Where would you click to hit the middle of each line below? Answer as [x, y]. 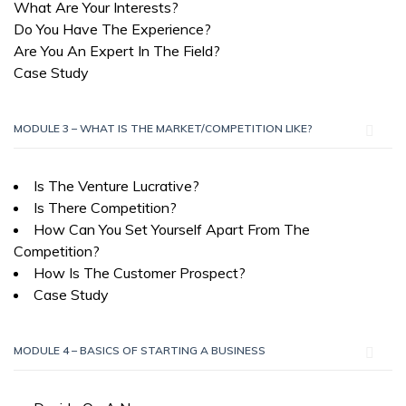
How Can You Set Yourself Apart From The [172, 229]
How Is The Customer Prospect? [140, 273]
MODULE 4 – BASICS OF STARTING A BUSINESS [140, 350]
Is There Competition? [105, 208]
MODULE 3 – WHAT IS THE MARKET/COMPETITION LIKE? [163, 128]
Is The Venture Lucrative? [116, 186]
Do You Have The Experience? [112, 29]
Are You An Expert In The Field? [117, 51]
